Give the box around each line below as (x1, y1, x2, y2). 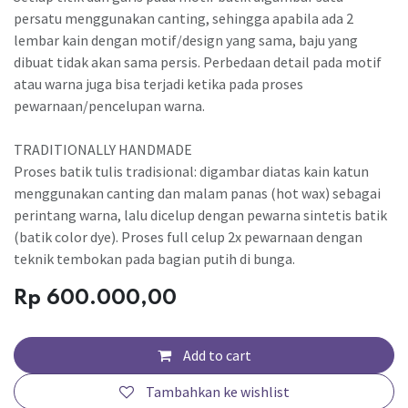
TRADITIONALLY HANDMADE (14, 139, 192, 158)
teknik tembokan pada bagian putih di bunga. (14, 249, 295, 268)
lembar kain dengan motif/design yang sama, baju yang (14, 30, 358, 49)
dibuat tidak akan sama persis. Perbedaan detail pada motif (14, 52, 382, 71)
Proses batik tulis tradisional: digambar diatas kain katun (14, 161, 369, 180)
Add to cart (179, 345, 251, 364)
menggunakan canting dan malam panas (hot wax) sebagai (14, 183, 381, 202)
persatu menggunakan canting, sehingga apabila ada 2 (14, 8, 353, 27)
